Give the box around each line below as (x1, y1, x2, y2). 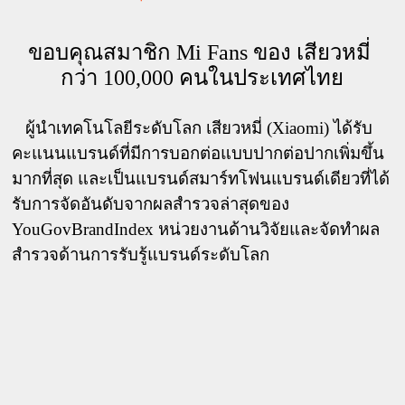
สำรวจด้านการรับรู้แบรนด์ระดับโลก (12, 245, 270, 265)
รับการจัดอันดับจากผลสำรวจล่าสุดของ (12, 194, 290, 214)
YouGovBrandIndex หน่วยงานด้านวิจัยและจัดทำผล (12, 220, 381, 240)
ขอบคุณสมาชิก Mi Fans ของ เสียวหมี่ (28, 41, 372, 65)
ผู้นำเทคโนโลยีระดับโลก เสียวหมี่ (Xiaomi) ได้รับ (12, 118, 26, 138)
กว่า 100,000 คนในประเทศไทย (61, 66, 344, 90)
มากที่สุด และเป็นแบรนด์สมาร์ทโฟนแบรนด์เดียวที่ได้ (12, 169, 391, 189)
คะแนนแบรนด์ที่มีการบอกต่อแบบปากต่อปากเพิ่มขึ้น (12, 144, 385, 164)
